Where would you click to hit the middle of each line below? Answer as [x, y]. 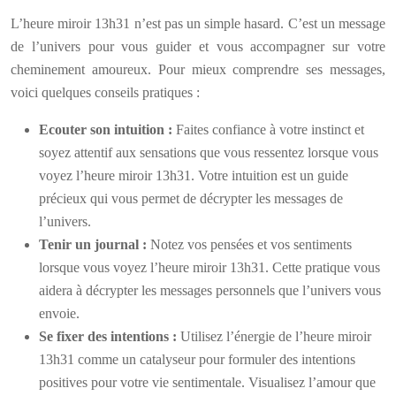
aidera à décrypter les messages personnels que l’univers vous [210, 290]
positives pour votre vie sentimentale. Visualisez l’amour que [207, 382]
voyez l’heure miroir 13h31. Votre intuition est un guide [194, 175]
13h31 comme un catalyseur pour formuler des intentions [197, 359]
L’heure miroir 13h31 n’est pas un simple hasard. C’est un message [198, 23]
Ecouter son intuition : [107, 129]
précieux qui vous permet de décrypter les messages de [191, 198]
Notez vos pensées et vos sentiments [251, 244]
